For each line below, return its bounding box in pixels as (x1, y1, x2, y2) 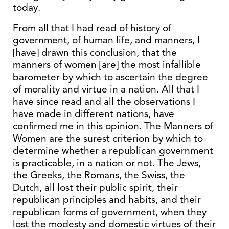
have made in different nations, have (13, 107, 174, 120)
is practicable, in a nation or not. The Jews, (13, 156, 201, 169)
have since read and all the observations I (13, 95, 195, 108)
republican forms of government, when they (13, 205, 207, 218)
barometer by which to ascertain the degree (13, 71, 208, 83)
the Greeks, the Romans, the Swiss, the (13, 169, 185, 181)
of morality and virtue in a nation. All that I (13, 83, 199, 96)
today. (13, 1, 40, 14)
